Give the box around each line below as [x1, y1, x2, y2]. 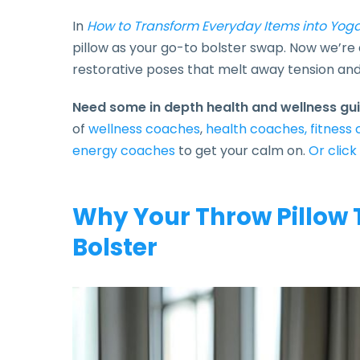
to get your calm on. [175, 141, 309, 160]
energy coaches [72, 141, 175, 160]
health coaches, [206, 120, 307, 138]
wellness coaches [88, 120, 200, 138]
